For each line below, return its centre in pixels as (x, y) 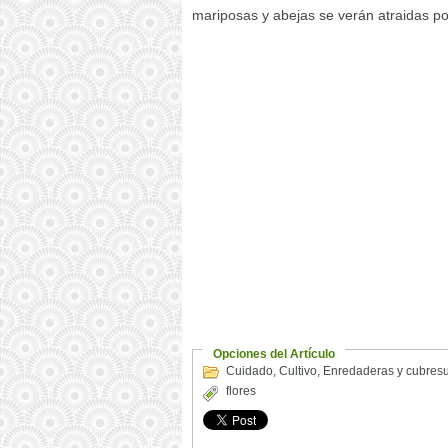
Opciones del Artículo (274, 354)
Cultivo (298, 371)
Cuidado (249, 371)
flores (241, 391)
